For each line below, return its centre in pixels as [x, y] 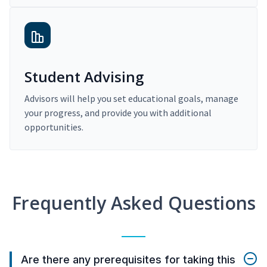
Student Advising [84, 77]
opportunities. [54, 127]
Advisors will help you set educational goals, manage [131, 99]
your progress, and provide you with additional [118, 113]
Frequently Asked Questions [133, 203]
